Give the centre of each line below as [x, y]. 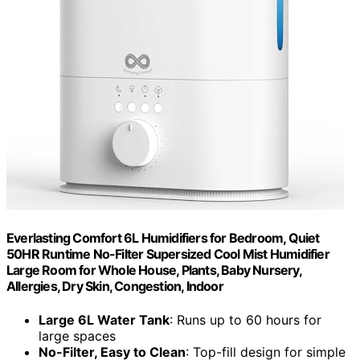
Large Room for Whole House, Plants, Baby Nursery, [154, 270]
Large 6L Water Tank [104, 319]
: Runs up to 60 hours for [245, 319]
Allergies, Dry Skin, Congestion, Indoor [115, 286]
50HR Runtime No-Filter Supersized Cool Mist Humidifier [168, 254]
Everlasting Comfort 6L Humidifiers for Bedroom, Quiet [163, 238]
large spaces [77, 335]
